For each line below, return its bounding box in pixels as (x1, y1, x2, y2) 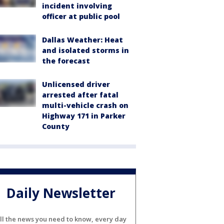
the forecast (42, 56, 90, 65)
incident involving (42, 1, 112, 10)
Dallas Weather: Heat (42, 35, 123, 44)
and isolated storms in (42, 45, 129, 55)
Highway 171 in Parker (42, 111, 125, 120)
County (42, 121, 69, 131)
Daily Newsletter (6, 184, 115, 202)
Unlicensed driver (42, 79, 110, 89)
